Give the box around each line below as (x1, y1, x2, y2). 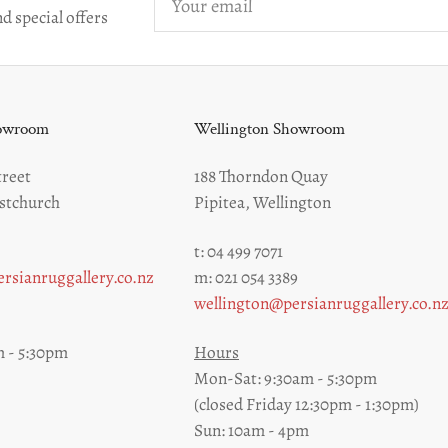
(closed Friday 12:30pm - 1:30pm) (194, 392, 419, 417)
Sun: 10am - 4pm (194, 418, 309, 443)
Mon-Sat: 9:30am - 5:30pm (194, 366, 377, 391)
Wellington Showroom (194, 118, 345, 141)
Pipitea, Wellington (194, 190, 331, 215)
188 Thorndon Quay (194, 164, 328, 189)
